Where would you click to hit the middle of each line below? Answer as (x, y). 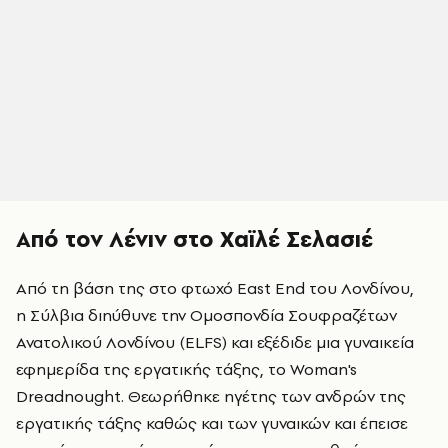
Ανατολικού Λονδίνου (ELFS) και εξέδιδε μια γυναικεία (215, 341)
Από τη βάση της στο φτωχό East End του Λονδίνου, (215, 287)
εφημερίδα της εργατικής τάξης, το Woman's (186, 368)
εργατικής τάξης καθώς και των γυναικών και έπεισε (212, 422)
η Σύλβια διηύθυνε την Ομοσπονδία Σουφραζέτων (206, 314)
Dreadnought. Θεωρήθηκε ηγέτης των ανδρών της (211, 395)
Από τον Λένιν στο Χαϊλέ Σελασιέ (194, 238)
